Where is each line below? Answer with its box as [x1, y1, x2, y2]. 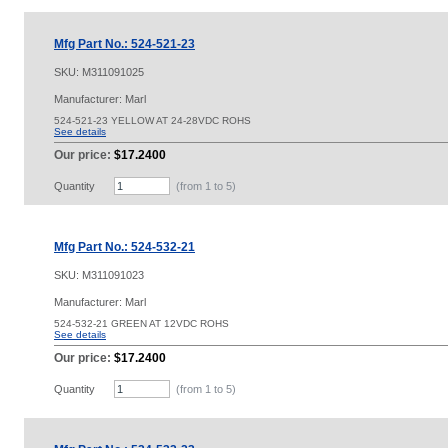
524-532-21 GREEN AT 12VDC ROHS [54, 318, 229, 329]
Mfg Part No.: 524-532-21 [54, 240, 195, 254]
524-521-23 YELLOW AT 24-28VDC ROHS [54, 115, 251, 126]
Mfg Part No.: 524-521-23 [54, 37, 195, 51]
